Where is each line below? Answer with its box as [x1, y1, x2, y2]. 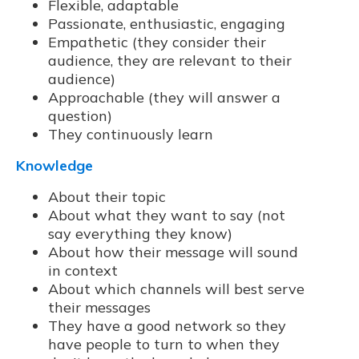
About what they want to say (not [48, 205, 285, 224]
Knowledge [16, 155, 93, 175]
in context [48, 260, 118, 280]
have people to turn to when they [48, 334, 280, 353]
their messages [48, 297, 151, 317]
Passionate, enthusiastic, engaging [48, 14, 285, 33]
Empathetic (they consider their [48, 32, 266, 51]
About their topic [48, 187, 166, 206]
